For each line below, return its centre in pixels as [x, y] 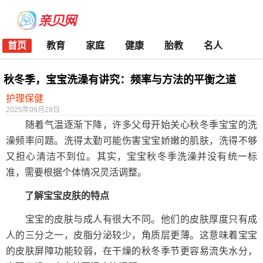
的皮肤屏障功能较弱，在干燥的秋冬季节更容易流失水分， [131, 251]
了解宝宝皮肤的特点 [58, 196]
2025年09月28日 [33, 110]
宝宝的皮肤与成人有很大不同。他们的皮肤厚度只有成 [131, 219]
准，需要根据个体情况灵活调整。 [76, 172]
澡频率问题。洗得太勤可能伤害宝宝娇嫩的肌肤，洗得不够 [131, 141]
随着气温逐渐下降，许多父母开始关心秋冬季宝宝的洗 [131, 125]
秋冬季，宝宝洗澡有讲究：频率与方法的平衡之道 [120, 80]
